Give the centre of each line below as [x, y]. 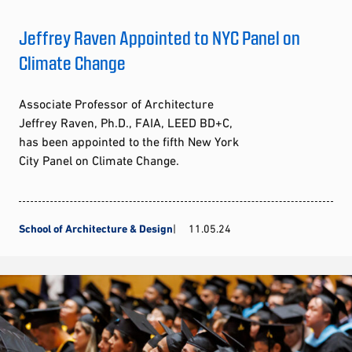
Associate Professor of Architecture [116, 104]
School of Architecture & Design [96, 229]
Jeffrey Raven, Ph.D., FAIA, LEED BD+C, [126, 123]
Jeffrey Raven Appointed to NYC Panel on [159, 38]
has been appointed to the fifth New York [129, 142]
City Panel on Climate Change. [99, 161]
